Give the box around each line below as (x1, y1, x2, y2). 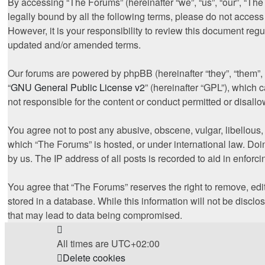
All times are (57, 237, 111, 250)
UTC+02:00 (111, 237, 160, 250)
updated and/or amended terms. (8, 38, 141, 51)
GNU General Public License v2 (11, 80, 145, 94)
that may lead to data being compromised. (8, 208, 182, 222)
